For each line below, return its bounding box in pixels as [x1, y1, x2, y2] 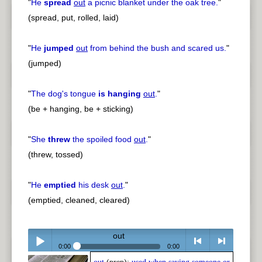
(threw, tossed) [28, 150, 83, 160]
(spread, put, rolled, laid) [28, 13, 119, 23]
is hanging [98, 89, 141, 99]
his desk [76, 180, 111, 190]
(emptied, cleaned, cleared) [28, 195, 130, 205]
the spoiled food [70, 135, 134, 144]
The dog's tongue [31, 89, 98, 99]
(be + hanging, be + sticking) [28, 104, 133, 114]
